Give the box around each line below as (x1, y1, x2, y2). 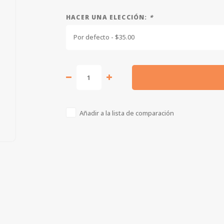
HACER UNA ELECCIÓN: (66, 13, 149, 21)
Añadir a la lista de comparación (79, 109, 174, 117)
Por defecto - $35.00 (73, 33, 134, 41)
